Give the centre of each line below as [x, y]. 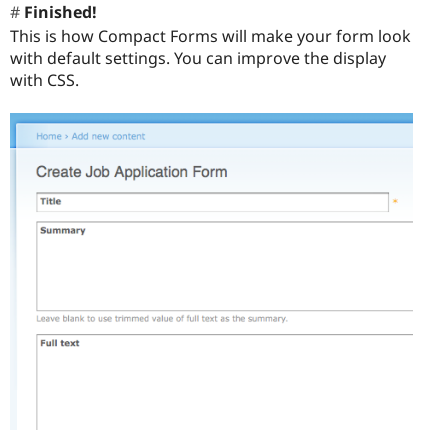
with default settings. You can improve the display [198, 58]
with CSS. [44, 80]
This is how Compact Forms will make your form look [210, 36]
